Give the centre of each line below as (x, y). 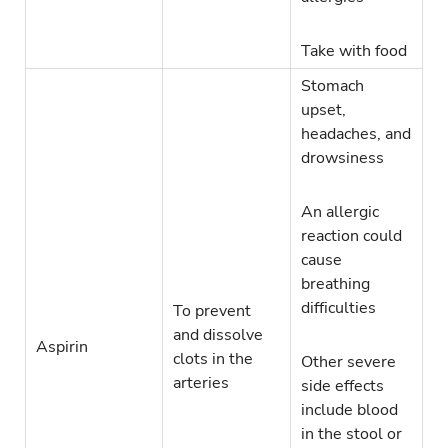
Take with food (354, 51)
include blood (349, 410)
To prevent (212, 311)
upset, (323, 110)
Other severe (348, 362)
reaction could (351, 236)
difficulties (338, 308)
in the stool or (351, 434)
